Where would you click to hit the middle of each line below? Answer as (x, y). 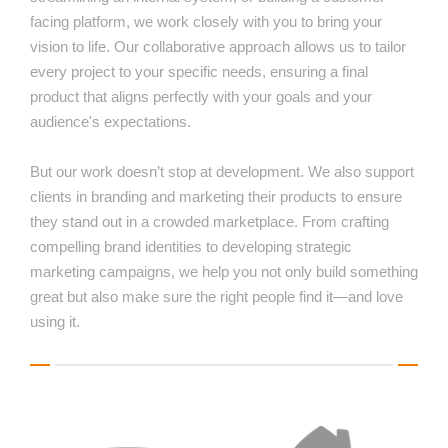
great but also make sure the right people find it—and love (216, 297)
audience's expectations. (110, 122)
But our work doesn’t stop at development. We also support (222, 172)
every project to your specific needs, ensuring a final (199, 72)
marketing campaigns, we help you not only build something (224, 272)
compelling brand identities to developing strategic (191, 247)
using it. (55, 322)
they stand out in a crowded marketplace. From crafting (209, 222)
